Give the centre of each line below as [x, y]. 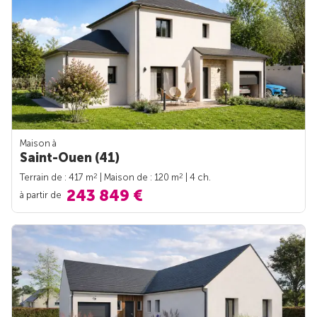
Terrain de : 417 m [57, 177]
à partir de [42, 195]
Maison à [38, 143]
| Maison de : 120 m [138, 177]
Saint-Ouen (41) [70, 157]
